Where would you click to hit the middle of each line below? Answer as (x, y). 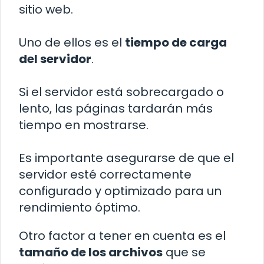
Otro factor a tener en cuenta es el (122, 235)
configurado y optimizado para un (120, 191)
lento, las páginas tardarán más (116, 108)
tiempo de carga (176, 42)
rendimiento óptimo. (80, 207)
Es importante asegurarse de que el (126, 158)
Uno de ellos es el (72, 42)
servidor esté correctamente (105, 174)
